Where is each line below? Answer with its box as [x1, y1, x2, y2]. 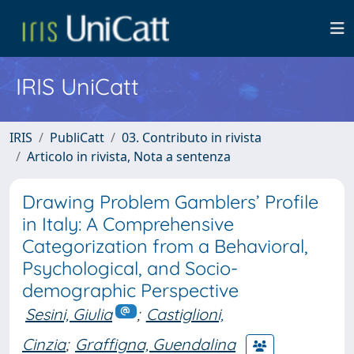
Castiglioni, [145, 304, 224, 324]
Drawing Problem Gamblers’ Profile [22, 190, 318, 213]
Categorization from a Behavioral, [22, 235, 308, 258]
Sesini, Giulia [25, 304, 112, 324]
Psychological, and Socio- [22, 257, 238, 280]
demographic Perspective [22, 279, 239, 302]
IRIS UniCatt [16, 72, 139, 100]
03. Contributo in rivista [122, 129, 262, 146]
